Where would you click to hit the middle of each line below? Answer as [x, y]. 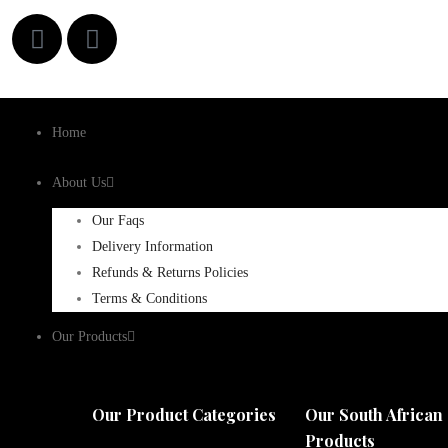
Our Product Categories [184, 414]
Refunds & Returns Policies [170, 272]
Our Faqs [118, 220]
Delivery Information [152, 246]
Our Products [89, 336]
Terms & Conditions [149, 298]
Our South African [374, 414]
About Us [79, 182]
